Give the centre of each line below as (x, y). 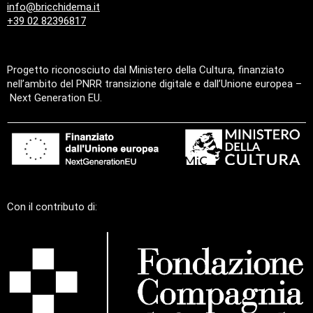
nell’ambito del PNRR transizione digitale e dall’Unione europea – (154, 83)
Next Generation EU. (54, 97)
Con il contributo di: (52, 206)
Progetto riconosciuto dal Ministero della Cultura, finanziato (146, 70)
